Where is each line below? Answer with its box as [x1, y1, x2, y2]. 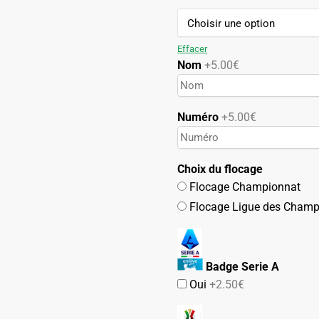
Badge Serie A [203, 259, 280, 273]
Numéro [177, 110, 222, 124]
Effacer [177, 43, 208, 54]
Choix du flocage [177, 162, 263, 176]
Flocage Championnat [187, 179, 301, 194]
